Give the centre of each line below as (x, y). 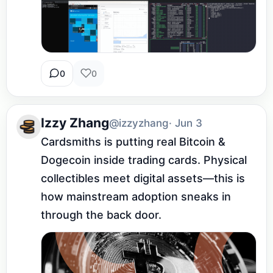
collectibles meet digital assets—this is (143, 178)
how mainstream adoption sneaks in (136, 196)
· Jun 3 (186, 123)
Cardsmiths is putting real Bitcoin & (133, 141)
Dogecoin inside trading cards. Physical (144, 160)
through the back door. (101, 214)
